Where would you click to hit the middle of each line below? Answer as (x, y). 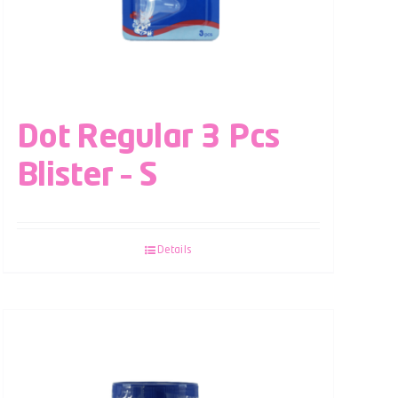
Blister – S (87, 176)
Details (175, 250)
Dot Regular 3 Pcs (148, 138)
